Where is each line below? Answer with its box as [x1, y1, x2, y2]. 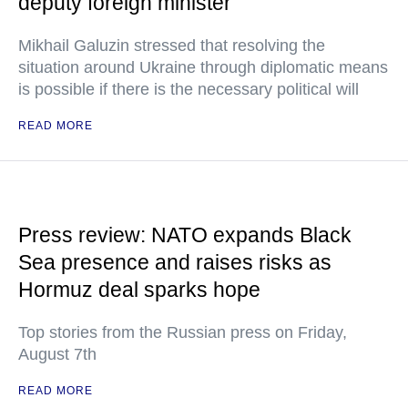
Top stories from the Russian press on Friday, [18, 323, 347, 342]
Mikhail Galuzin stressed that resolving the [18, 36, 325, 55]
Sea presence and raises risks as [18, 250, 331, 274]
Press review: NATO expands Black [18, 223, 352, 247]
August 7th [18, 345, 97, 363]
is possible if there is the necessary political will [18, 80, 359, 98]
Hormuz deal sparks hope [18, 278, 260, 301]
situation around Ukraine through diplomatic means [18, 58, 388, 76]
